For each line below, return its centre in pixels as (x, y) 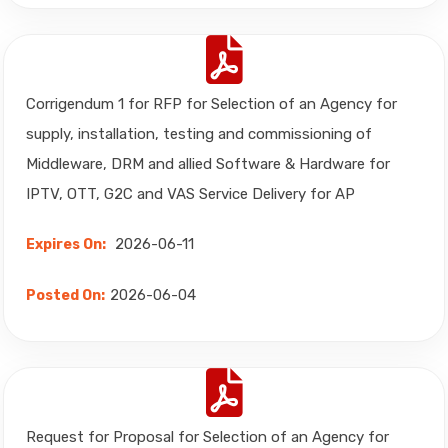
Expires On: (66, 244)
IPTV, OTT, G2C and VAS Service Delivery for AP (190, 194)
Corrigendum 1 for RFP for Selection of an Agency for (211, 104)
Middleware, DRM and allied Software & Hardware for (208, 164)
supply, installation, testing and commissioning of (199, 134)
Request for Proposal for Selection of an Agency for (207, 437)
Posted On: (65, 295)
